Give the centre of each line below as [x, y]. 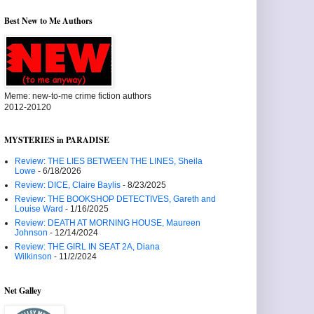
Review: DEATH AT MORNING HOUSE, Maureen [108, 223]
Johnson [31, 233]
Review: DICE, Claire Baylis [68, 185]
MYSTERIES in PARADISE [57, 140]
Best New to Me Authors [48, 21]
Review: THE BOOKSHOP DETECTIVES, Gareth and [115, 199]
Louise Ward [39, 209]
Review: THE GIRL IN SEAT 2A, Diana [87, 247]
